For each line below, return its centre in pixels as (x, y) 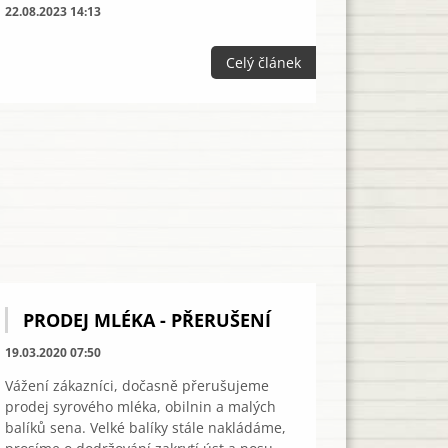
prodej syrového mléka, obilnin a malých (141, 406)
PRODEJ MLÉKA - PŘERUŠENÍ (147, 319)
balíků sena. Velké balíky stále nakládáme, (146, 427)
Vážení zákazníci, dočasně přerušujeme (137, 385)
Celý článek (263, 62)
